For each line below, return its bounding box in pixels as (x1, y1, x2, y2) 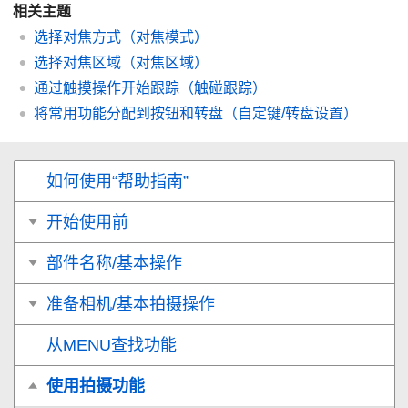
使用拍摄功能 (46, 376, 145, 395)
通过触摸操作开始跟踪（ (34, 79, 194, 96)
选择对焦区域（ (34, 54, 136, 70)
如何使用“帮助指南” (46, 171, 189, 190)
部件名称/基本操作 (46, 253, 182, 272)
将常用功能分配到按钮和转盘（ (34, 105, 238, 121)
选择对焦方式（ (34, 28, 136, 45)
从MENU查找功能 (46, 335, 177, 354)
